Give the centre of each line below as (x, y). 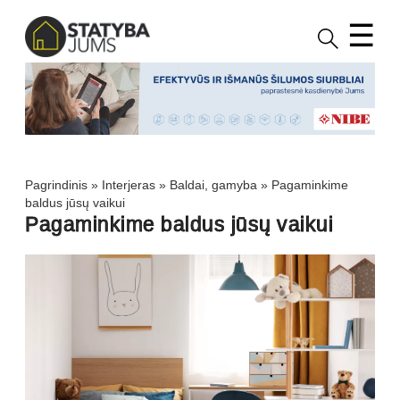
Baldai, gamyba (213, 185)
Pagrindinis (56, 185)
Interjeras (129, 185)
